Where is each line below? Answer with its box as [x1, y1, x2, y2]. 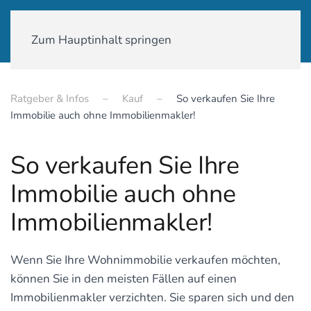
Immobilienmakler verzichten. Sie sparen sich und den [10, 289, 294, 305]
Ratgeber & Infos [10, 92, 89, 106]
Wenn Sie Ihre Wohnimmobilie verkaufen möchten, [10, 252, 280, 268]
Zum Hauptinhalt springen [31, 32, 171, 48]
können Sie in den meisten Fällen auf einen [10, 271, 237, 287]
